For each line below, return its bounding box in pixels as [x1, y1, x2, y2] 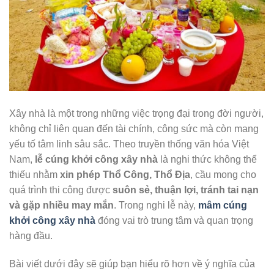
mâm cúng [198, 200, 247, 211]
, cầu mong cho [190, 169, 256, 180]
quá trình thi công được [9, 185, 113, 196]
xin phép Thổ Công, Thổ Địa [60, 169, 190, 180]
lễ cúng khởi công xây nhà [35, 154, 158, 165]
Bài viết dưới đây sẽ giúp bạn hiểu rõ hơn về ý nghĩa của [9, 258, 255, 269]
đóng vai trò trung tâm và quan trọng [95, 215, 253, 226]
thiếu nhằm [9, 169, 60, 180]
